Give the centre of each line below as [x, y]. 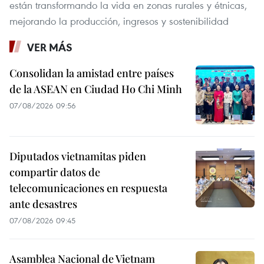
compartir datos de [55, 172]
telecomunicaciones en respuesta [88, 188]
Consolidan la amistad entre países [92, 73]
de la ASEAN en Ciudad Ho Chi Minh [96, 89]
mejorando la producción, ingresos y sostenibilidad [119, 21]
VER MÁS [50, 47]
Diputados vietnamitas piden [78, 156]
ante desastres [43, 204]
